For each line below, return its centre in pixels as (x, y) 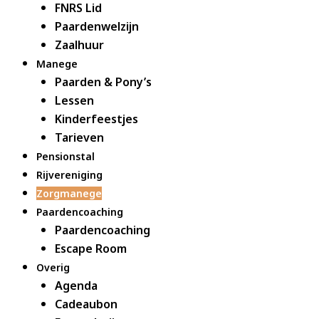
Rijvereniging (69, 174)
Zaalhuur (79, 45)
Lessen (74, 100)
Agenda (76, 285)
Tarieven (79, 137)
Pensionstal (66, 156)
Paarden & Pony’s (103, 82)
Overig (53, 267)
